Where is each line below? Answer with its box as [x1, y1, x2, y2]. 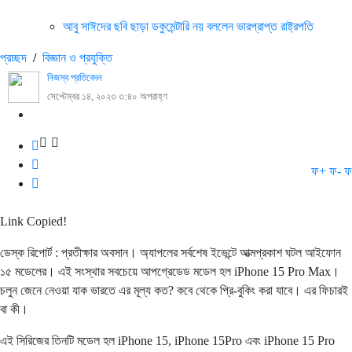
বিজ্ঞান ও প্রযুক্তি [42, 51, 112, 64]
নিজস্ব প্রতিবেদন [47, 72, 102, 83]
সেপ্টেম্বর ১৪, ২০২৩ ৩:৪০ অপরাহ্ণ [47, 91, 167, 102]
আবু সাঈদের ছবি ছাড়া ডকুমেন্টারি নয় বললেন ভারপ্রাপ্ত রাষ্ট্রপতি [63, 20, 313, 33]
